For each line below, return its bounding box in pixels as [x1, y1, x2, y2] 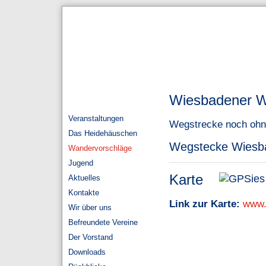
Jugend [68, 159, 93, 167]
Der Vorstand [68, 233, 113, 242]
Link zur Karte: [169, 197, 240, 210]
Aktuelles [68, 173, 100, 182]
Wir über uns [68, 203, 112, 212]
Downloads [68, 248, 106, 256]
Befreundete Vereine [68, 218, 138, 227]
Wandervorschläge [68, 144, 132, 153]
